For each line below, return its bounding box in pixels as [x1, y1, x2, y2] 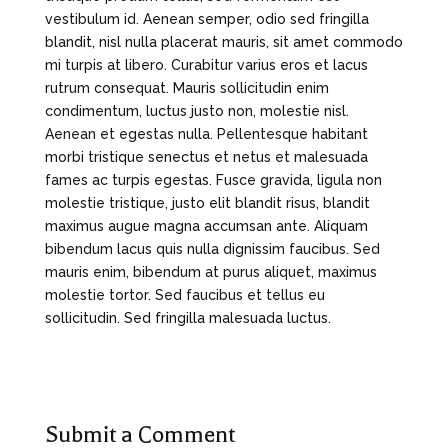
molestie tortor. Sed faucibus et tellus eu [44, 286, 325, 303]
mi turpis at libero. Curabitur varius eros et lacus [44, 56, 368, 73]
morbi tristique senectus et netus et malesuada [44, 148, 368, 165]
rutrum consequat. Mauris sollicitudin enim [44, 79, 329, 96]
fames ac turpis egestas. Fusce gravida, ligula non [44, 171, 382, 188]
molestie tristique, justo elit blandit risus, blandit [44, 194, 370, 211]
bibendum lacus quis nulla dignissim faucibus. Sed [44, 240, 380, 257]
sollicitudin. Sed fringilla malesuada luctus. [44, 309, 331, 326]
